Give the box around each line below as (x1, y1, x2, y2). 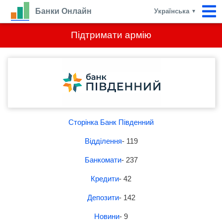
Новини (94, 212, 119, 221)
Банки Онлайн (35, 7, 92, 15)
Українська (154, 7, 191, 15)
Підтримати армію (71, 30, 151, 40)
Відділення (84, 137, 122, 145)
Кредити (91, 174, 119, 183)
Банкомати (84, 156, 121, 164)
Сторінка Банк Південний (68, 118, 154, 126)
